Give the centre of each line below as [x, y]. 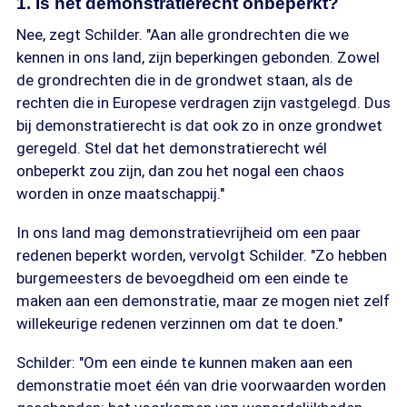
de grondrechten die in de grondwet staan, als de [184, 80]
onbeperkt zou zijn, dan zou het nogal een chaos [180, 171]
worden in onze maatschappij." [120, 194]
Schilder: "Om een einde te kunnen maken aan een [184, 362]
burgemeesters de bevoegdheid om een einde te [182, 278]
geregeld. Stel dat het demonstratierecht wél [172, 148]
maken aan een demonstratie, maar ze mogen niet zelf [203, 301]
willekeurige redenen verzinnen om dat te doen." [179, 323]
